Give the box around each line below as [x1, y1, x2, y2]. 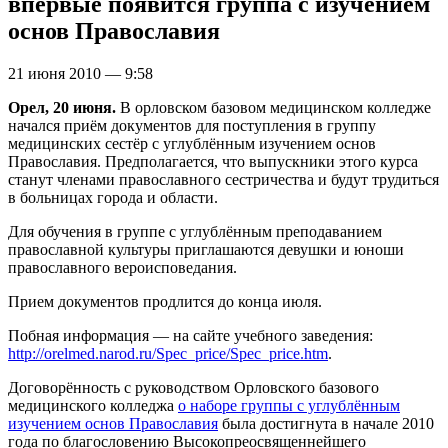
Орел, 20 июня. [8, 98, 116, 116]
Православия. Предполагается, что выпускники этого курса [8, 152, 418, 170]
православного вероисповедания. [8, 258, 237, 276]
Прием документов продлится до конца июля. [8, 292, 322, 310]
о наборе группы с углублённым [178, 396, 400, 414]
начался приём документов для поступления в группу [8, 116, 376, 134]
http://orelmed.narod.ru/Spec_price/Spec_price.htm [8, 344, 328, 362]
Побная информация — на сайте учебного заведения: [8, 326, 373, 344]
